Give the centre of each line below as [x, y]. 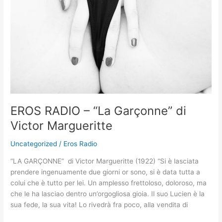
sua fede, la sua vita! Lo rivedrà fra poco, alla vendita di [99, 204]
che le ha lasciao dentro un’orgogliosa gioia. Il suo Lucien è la [108, 194]
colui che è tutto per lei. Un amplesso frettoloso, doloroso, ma [109, 183]
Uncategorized [34, 144]
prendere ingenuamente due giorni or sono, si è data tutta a [106, 172]
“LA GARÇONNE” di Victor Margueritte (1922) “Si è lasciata [105, 161]
